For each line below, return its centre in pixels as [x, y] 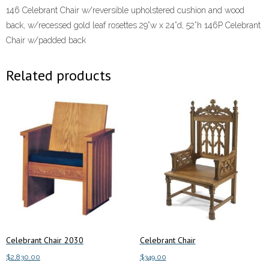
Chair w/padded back [46, 41]
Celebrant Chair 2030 [45, 240]
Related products [59, 76]
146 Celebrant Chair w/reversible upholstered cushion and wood [125, 11]
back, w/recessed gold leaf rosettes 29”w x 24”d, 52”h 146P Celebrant [133, 26]
